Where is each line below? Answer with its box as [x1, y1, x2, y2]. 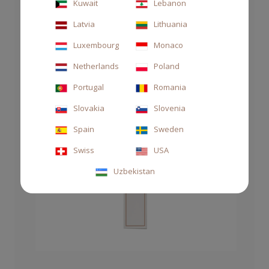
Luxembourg [73, 40, 119, 50]
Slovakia [73, 103, 104, 113]
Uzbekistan [113, 166, 155, 177]
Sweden [153, 124, 184, 134]
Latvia [73, 19, 95, 29]
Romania [153, 82, 186, 92]
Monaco [153, 40, 183, 50]
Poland [153, 61, 180, 71]
